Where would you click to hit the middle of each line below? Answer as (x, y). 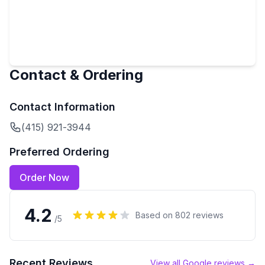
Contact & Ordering (76, 75)
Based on (155, 215)
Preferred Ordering (59, 152)
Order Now (44, 177)
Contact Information (62, 107)
